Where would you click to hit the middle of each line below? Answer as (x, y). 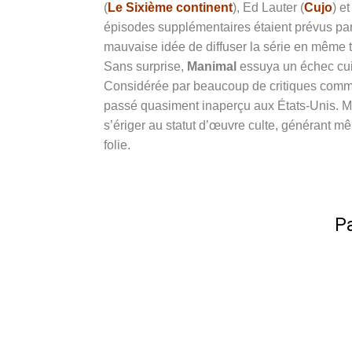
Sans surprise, (145, 66)
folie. (117, 145)
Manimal (212, 66)
